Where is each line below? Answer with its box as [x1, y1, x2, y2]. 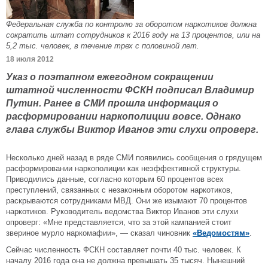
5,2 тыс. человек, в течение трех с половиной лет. [6, 41, 199, 50]
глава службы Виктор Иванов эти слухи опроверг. [6, 124, 258, 135]
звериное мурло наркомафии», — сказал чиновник [6, 229, 193, 237]
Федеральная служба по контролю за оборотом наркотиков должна [6, 20, 257, 29]
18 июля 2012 [6, 55, 54, 63]
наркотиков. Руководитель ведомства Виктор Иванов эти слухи [6, 207, 238, 216]
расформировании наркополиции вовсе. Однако [6, 111, 241, 121]
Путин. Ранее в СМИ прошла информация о [6, 98, 218, 108]
